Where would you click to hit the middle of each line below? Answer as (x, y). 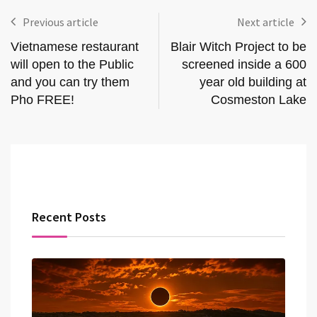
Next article (266, 22)
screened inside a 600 (244, 64)
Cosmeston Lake (259, 99)
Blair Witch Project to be (238, 46)
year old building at (253, 82)
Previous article (60, 22)
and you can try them (70, 82)
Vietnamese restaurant (75, 46)
